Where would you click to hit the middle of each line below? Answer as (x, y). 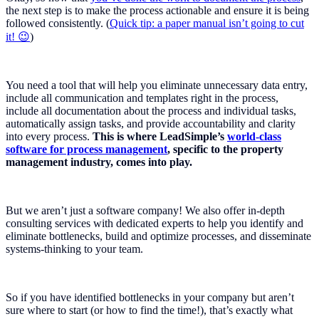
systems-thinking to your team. (74, 249)
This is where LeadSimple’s (160, 137)
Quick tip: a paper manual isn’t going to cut (207, 23)
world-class (254, 137)
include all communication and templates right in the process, (142, 98)
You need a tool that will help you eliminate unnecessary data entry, (157, 85)
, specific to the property (225, 150)
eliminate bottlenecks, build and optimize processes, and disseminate (158, 236)
